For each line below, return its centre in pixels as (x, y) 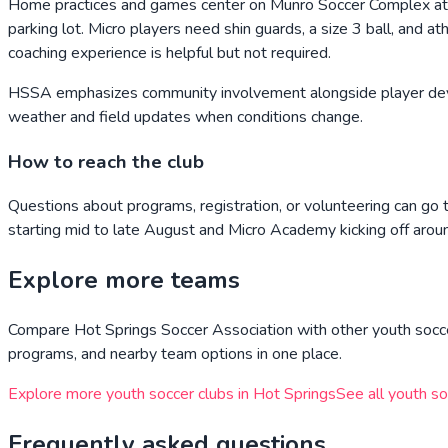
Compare (41, 330)
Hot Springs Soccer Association (183, 330)
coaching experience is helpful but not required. (169, 53)
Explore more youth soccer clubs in (130, 394)
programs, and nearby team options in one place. (175, 354)
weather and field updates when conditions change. (185, 117)
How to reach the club (106, 161)
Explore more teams (124, 280)
